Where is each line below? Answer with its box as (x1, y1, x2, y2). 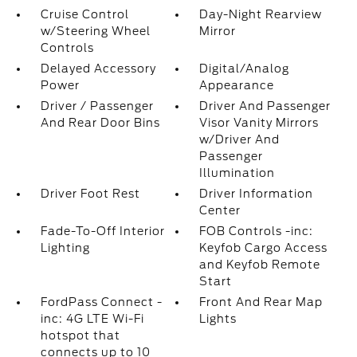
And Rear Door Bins (40, 116, 160, 129)
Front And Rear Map (199, 296, 324, 308)
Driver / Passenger (40, 100, 154, 112)
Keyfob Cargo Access (199, 241, 328, 254)
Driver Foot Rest (40, 187, 140, 200)
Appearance (199, 79, 275, 92)
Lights (199, 312, 237, 325)
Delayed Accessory (40, 62, 156, 75)
